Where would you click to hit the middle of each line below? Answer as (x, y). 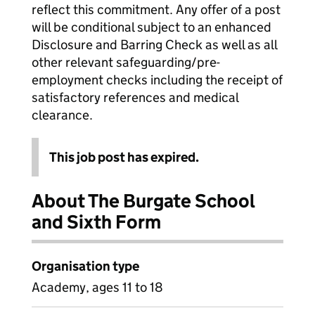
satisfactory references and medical (135, 97)
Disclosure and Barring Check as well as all (154, 45)
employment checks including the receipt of (157, 80)
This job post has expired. (124, 157)
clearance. (62, 115)
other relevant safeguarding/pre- (126, 62)
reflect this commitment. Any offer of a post (156, 9)
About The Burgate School (143, 201)
